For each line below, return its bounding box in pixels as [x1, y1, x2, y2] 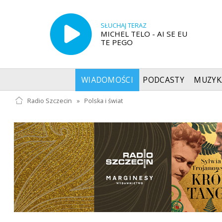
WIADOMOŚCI [81, 74, 134, 85]
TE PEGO [100, 37, 133, 47]
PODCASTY [143, 74, 184, 85]
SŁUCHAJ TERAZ [100, 21, 147, 30]
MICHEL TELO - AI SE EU [100, 28, 187, 39]
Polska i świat [84, 96, 123, 105]
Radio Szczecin [27, 96, 72, 105]
